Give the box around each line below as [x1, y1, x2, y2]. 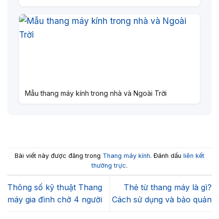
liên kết [183, 152, 204, 160]
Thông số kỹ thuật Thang [7, 182, 102, 193]
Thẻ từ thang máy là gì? [124, 182, 212, 193]
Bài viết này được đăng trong [15, 152, 103, 160]
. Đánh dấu [150, 152, 183, 160]
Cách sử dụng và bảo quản [112, 195, 212, 205]
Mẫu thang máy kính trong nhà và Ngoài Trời [25, 89, 167, 98]
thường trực [91, 162, 126, 170]
